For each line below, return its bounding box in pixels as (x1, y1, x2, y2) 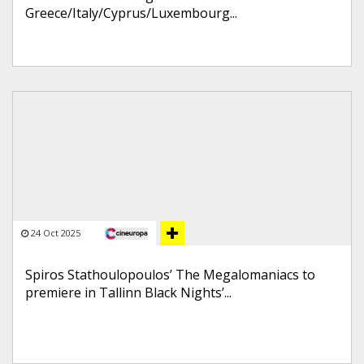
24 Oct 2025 (31, 227, 80, 239)
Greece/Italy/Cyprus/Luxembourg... (25, 4, 237, 22)
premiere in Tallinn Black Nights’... (25, 284, 232, 301)
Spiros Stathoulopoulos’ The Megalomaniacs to (25, 266, 315, 284)
